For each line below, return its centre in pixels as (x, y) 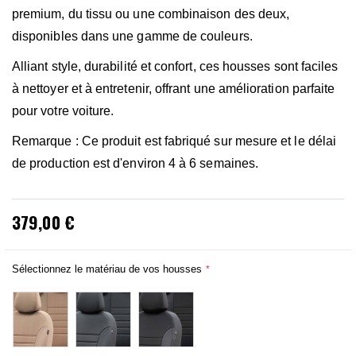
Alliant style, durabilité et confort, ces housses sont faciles (175, 66)
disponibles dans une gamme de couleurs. (132, 36)
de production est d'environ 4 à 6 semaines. (135, 163)
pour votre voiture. (63, 111)
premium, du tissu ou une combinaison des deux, (151, 14)
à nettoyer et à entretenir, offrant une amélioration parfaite (174, 89)
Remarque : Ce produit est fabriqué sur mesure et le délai (174, 141)
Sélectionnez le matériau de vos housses (107, 269)
